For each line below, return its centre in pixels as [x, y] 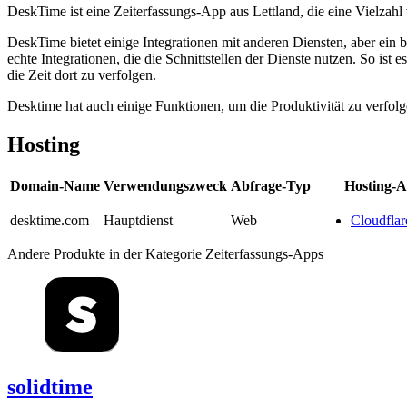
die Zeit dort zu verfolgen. [82, 74]
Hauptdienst [138, 220]
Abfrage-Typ [271, 185]
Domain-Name [55, 185]
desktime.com [50, 220]
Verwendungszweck [165, 185]
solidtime [50, 387]
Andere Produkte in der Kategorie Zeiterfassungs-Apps [165, 253]
